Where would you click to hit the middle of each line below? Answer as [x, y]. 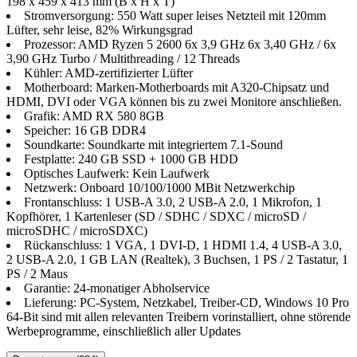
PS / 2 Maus [37, 274]
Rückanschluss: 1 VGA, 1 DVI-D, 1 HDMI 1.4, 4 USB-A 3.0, [183, 245]
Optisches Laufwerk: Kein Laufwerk [117, 174]
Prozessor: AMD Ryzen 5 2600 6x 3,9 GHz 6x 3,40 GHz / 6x [180, 45]
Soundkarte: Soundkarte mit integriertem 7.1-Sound [153, 145]
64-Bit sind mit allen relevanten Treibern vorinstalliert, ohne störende [178, 317]
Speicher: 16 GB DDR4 [85, 131]
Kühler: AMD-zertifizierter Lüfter [108, 73]
